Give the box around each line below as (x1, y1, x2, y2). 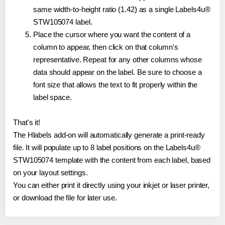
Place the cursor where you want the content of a (33, 30, 191, 39)
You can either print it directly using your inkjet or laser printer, (13, 180, 210, 189)
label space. (33, 92, 72, 101)
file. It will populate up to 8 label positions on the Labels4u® (13, 143, 200, 152)
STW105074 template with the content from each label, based (13, 155, 211, 164)
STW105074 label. (33, 17, 92, 26)
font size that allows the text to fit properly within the (33, 80, 198, 89)
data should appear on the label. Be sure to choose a (33, 67, 202, 76)
